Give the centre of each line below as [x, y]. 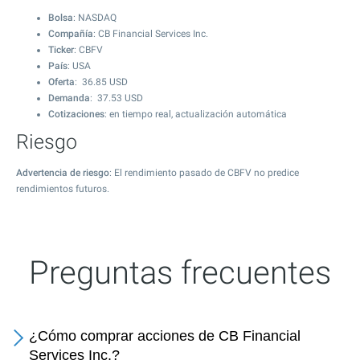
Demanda [69, 98]
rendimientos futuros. [63, 189]
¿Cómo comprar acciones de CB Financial [165, 336]
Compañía [71, 34]
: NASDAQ [95, 18]
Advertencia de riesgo [63, 173]
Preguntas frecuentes [180, 273]
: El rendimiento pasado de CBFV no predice [204, 173]
